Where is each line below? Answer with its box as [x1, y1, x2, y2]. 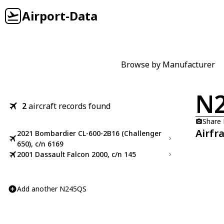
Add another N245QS [17, 184, 86, 193]
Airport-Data [22, 7, 97, 24]
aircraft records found [28, 100, 110, 111]
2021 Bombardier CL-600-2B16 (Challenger [17, 128, 161, 138]
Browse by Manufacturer [121, 59, 215, 70]
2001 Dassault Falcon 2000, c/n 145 [17, 149, 136, 159]
